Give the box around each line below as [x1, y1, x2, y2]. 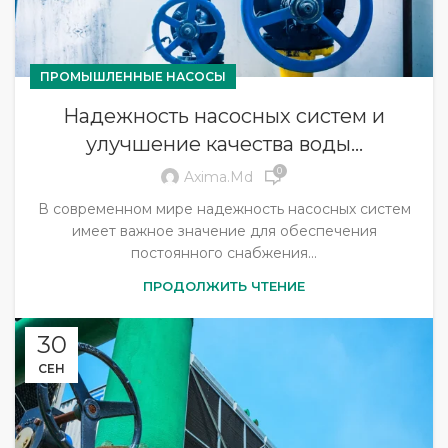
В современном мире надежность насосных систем [37, 199, 411, 218]
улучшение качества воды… [85, 131, 363, 156]
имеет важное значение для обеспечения [71, 221, 377, 240]
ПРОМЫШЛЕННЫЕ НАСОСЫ [40, 68, 226, 84]
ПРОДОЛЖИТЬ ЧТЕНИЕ [143, 277, 305, 294]
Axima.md [183, 168, 253, 187]
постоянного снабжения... [131, 243, 317, 262]
